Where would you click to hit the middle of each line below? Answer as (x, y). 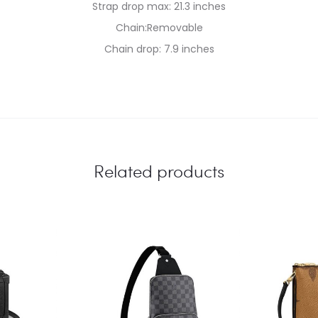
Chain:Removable (159, 28)
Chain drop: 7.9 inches (159, 49)
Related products (159, 171)
